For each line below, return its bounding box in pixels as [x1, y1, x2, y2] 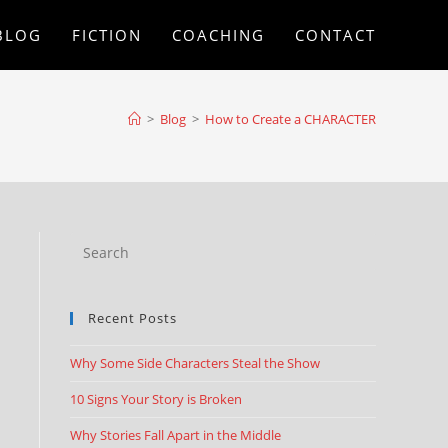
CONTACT [295, 25, 376, 45]
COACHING [172, 25, 265, 45]
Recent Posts [88, 309, 177, 327]
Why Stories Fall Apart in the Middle [70, 426, 281, 444]
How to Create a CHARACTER [205, 110, 376, 128]
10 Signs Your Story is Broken [70, 390, 242, 408]
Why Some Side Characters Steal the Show [70, 354, 320, 372]
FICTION [72, 25, 142, 45]
